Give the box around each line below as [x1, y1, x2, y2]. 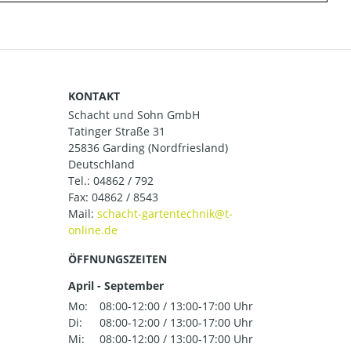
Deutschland [68, 157, 135, 172]
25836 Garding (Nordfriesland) [68, 140, 228, 156]
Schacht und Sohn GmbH [68, 107, 200, 123]
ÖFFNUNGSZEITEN [68, 251, 167, 267]
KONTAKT [68, 88, 120, 103]
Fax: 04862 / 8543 [68, 190, 158, 205]
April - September [68, 278, 164, 294]
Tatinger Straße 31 [68, 124, 165, 139]
